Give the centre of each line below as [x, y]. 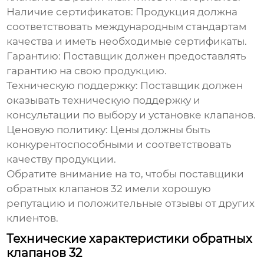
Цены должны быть [159, 130]
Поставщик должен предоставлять [154, 56]
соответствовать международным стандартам [127, 27]
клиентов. [33, 218]
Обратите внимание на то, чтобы [93, 174]
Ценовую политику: [57, 130]
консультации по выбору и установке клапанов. [131, 115]
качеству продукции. [62, 159]
